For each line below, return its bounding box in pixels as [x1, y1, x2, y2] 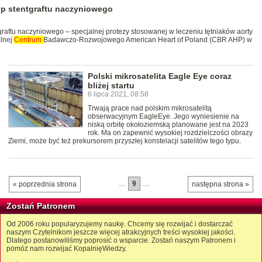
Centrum [14, 35, 43, 44]
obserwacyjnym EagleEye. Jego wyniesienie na [88, 112, 239, 120]
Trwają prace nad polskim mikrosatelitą [88, 104, 212, 112]
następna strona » [192, 180, 249, 188]
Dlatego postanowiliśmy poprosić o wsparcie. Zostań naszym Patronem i [6, 236, 236, 244]
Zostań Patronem [6, 201, 75, 211]
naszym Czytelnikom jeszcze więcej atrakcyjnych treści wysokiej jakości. [6, 227, 235, 236]
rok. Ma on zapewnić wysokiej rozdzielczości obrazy [88, 128, 253, 137]
